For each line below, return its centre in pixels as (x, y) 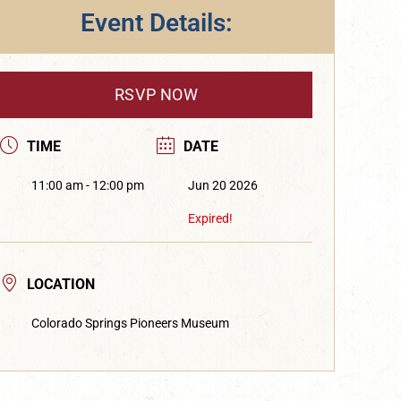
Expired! (210, 218)
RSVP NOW (156, 94)
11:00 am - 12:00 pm (88, 185)
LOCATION (61, 284)
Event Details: (156, 22)
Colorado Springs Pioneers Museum (131, 323)
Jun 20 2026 (222, 185)
